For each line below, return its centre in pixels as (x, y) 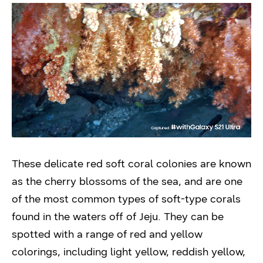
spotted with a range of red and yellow (107, 235)
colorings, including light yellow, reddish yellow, (129, 252)
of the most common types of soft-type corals (126, 199)
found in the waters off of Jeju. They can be (118, 217)
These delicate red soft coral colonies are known (131, 164)
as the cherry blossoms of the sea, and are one (127, 182)
